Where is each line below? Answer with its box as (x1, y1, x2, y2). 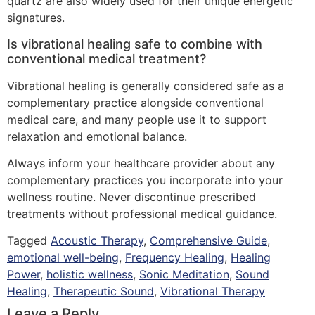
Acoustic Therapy (51, 233, 143, 248)
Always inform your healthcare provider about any (7, 156, 275, 171)
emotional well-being (7, 250, 119, 265)
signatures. (7, 11, 65, 25)
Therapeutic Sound (53, 284, 154, 299)
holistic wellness (46, 267, 133, 282)
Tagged (7, 233, 51, 248)
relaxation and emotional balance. (7, 129, 187, 143)
